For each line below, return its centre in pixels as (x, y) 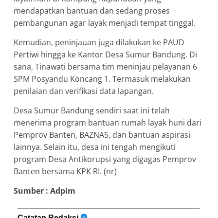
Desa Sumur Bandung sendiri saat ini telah (92, 110)
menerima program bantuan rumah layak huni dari (108, 122)
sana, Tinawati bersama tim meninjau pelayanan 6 (106, 66)
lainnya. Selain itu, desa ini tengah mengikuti (95, 147)
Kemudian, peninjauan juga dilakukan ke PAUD (99, 42)
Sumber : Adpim (45, 191)
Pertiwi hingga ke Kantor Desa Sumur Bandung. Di (106, 54)
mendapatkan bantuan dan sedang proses (92, 10)
